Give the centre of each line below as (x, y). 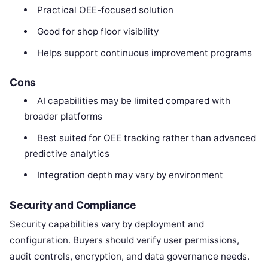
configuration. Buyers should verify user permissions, (124, 240)
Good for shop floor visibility (98, 31)
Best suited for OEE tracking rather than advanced (146, 138)
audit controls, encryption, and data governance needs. (130, 256)
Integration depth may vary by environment (130, 175)
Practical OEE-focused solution (105, 10)
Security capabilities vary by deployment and (107, 224)
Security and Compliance (73, 205)
